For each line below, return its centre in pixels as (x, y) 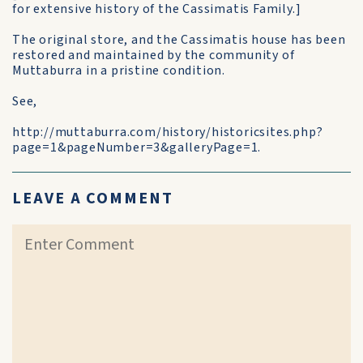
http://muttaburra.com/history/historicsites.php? (168, 132)
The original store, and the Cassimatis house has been (179, 40)
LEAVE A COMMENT (93, 199)
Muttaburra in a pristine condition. (119, 70)
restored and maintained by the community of (154, 55)
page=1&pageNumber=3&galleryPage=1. (137, 147)
